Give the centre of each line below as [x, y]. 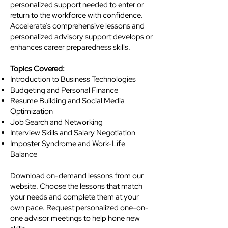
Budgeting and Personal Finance [64, 90]
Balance [24, 154]
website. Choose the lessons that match [76, 186]
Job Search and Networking [56, 122]
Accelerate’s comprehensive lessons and [77, 26]
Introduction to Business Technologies [73, 79]
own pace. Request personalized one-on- [79, 208]
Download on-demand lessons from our [77, 176]
